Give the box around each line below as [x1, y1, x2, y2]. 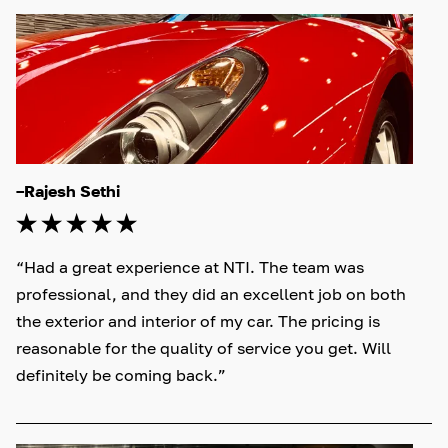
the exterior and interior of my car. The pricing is [16, 311, 384, 332]
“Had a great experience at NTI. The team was [16, 257, 368, 278]
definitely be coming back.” [16, 365, 226, 386]
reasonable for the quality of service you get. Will [16, 338, 395, 359]
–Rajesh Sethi [16, 181, 120, 202]
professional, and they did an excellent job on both [16, 284, 410, 305]
